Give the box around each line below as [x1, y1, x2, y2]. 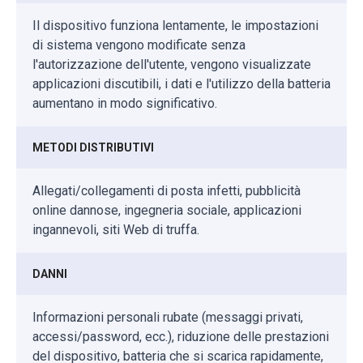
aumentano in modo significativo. [32, 96, 217, 112]
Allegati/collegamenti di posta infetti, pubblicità [32, 183, 301, 199]
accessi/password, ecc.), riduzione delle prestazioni [32, 329, 329, 345]
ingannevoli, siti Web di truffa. [32, 222, 199, 238]
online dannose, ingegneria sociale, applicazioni [32, 203, 301, 219]
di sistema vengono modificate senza [32, 37, 246, 53]
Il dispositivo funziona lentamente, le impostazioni [32, 18, 318, 34]
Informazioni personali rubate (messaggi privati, [32, 310, 303, 326]
